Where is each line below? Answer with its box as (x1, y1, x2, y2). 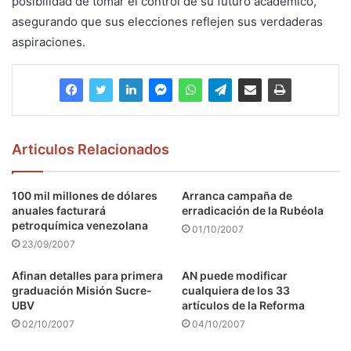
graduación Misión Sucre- (12, 283, 152, 297)
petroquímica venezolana (12, 218, 148, 232)
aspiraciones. (12, 34, 85, 49)
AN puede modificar (182, 268, 288, 282)
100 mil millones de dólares (12, 188, 157, 202)
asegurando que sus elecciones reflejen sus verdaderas (12, 13, 323, 29)
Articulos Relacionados (12, 140, 169, 157)
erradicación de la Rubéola (182, 203, 324, 217)
